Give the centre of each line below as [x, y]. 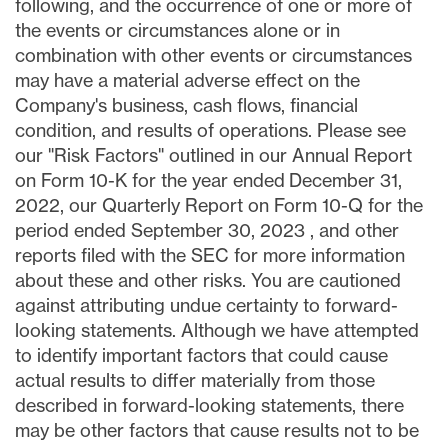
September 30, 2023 [220, 230]
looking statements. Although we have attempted [217, 330]
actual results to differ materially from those [195, 380]
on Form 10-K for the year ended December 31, [208, 180]
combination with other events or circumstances [213, 55]
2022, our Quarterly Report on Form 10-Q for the [219, 205]
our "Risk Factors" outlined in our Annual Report [213, 155]
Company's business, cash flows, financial [186, 105]
